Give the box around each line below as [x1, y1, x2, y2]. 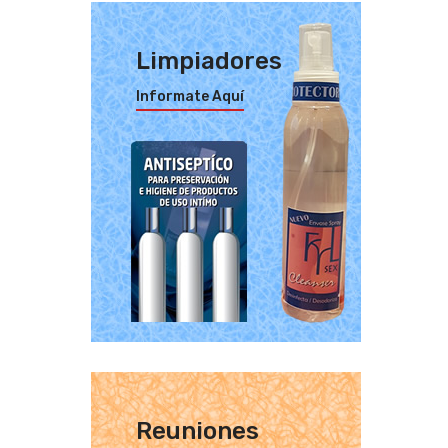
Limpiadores [136, 47, 282, 75]
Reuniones [136, 417, 259, 445]
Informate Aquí [136, 88, 244, 105]
